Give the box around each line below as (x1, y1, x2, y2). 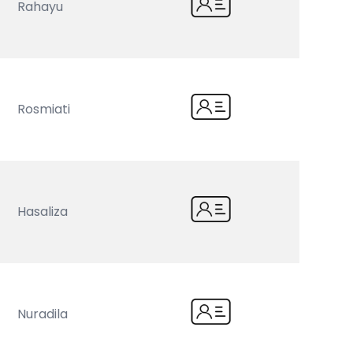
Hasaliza (17, 203, 69, 221)
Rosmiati (17, 100, 71, 118)
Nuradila (17, 305, 69, 323)
